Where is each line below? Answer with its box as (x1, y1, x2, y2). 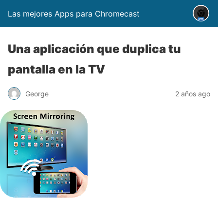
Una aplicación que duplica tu (8, 42, 181, 56)
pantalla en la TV (8, 62, 105, 76)
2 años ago (175, 89, 210, 98)
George (25, 89, 49, 98)
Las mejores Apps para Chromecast (8, 9, 140, 18)
